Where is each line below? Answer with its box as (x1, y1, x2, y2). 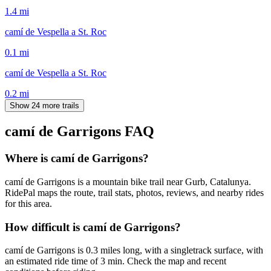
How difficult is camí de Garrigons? (5, 220, 181, 233)
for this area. (5, 198, 52, 209)
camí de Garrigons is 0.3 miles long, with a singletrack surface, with (5, 245, 263, 256)
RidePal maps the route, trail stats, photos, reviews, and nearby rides (5, 188, 264, 198)
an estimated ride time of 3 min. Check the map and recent (5, 256, 226, 267)
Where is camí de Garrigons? (5, 152, 149, 165)
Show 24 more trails (10, 100, 79, 110)
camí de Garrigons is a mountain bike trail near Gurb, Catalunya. (5, 177, 251, 188)
